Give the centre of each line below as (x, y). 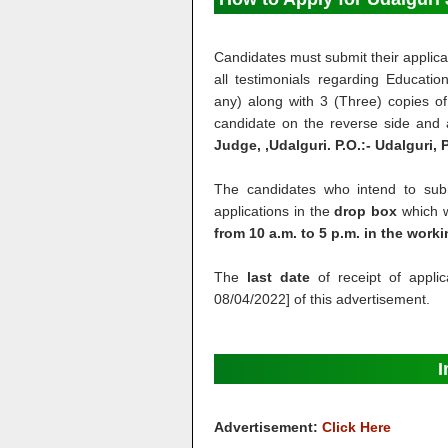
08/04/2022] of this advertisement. (322, 299)
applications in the (274, 211)
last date (278, 277)
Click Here (356, 427)
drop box (366, 211)
